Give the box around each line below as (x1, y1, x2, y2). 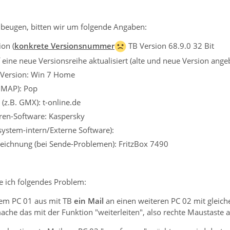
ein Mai (73, 196, 102, 206)
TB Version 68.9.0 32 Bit (126, 41, 214, 51)
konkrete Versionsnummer (14, 41, 114, 51)
